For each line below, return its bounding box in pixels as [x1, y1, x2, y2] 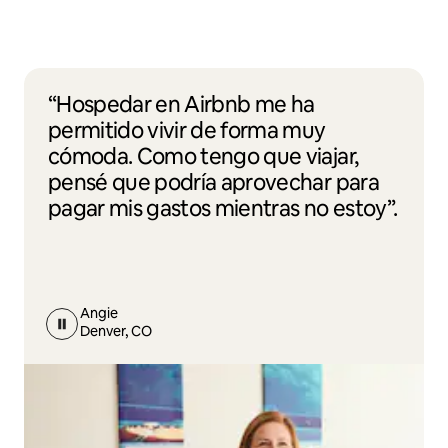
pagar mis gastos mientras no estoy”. [48, 193, 398, 223]
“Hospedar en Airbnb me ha [48, 89, 315, 119]
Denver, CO [80, 321, 152, 340]
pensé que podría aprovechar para [48, 167, 379, 197]
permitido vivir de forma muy [48, 115, 326, 145]
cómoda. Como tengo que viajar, [48, 141, 359, 171]
